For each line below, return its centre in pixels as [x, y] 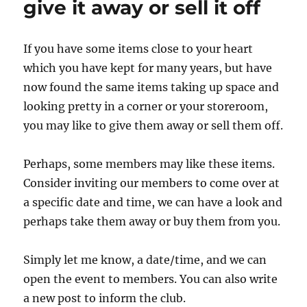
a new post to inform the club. [105, 298]
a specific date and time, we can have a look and [153, 202]
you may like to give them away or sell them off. [153, 125]
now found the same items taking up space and [151, 87]
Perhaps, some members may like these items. [149, 163]
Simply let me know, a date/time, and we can [145, 259]
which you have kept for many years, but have [148, 67]
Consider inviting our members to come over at [152, 183]
